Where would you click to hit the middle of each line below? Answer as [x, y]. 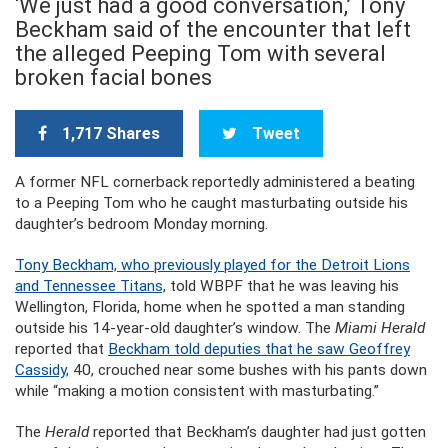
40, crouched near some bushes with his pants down [248, 370]
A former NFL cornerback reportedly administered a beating [215, 182]
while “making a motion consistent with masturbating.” [197, 391]
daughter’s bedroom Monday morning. [141, 224]
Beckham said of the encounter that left [213, 29]
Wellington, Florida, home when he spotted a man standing [210, 307]
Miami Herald [380, 328]
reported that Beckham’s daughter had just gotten [257, 432]
